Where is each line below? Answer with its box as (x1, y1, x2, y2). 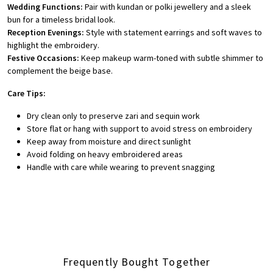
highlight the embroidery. (7, 40, 99, 51)
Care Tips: (7, 88, 46, 99)
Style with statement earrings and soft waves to (84, 27, 262, 38)
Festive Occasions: (7, 52, 79, 64)
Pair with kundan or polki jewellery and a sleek (83, 1, 251, 13)
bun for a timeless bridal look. (7, 14, 115, 26)
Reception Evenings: (7, 27, 84, 38)
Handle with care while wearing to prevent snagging (27, 161, 215, 173)
